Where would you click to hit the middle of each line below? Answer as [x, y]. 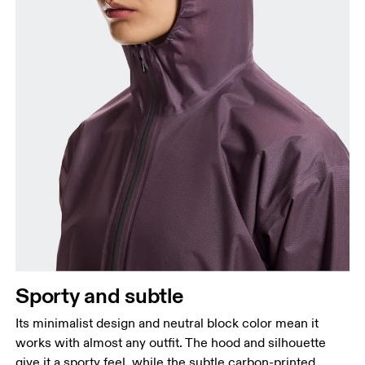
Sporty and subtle [99, 295]
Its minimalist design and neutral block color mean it [167, 323]
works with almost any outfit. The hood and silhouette [171, 343]
